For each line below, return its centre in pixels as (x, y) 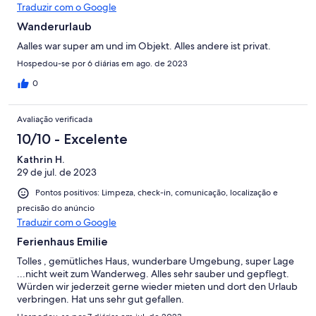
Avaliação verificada (55, 120)
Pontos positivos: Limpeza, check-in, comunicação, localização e (157, 193)
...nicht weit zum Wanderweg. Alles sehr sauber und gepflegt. (153, 273)
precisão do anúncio (56, 208)
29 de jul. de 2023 (57, 172)
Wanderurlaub (54, 27)
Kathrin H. (41, 160)
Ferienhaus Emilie (62, 241)
